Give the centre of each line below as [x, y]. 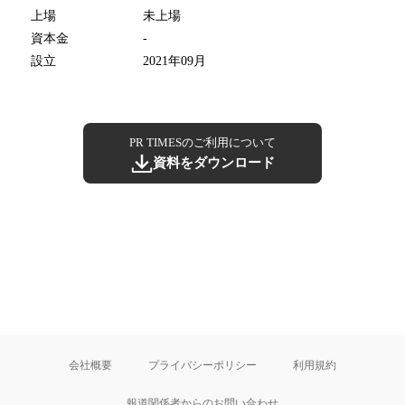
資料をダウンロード [213, 163]
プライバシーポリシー [202, 365]
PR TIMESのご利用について [202, 143]
